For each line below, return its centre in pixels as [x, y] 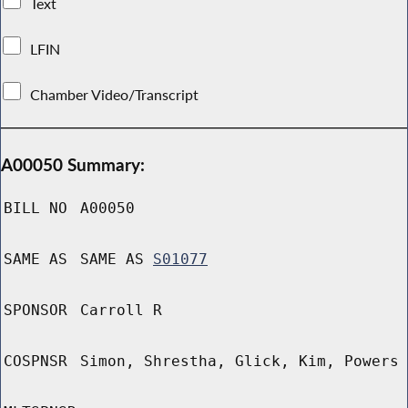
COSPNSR [36, 362]
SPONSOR [36, 311]
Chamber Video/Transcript [115, 94]
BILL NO [36, 209]
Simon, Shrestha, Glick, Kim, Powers [240, 362]
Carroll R [121, 311]
